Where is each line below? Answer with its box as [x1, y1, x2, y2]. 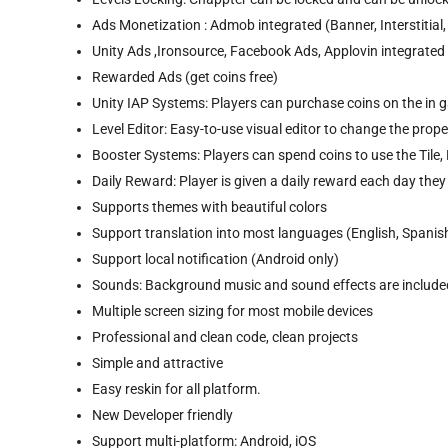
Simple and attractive [92, 354, 223, 371]
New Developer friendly [92, 406, 233, 423]
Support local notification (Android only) [92, 250, 339, 267]
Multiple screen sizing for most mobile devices [92, 302, 373, 319]
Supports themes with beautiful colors [92, 198, 327, 215]
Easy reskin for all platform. [92, 380, 261, 397]
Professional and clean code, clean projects [92, 328, 358, 345]
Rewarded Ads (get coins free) [92, 68, 278, 85]
